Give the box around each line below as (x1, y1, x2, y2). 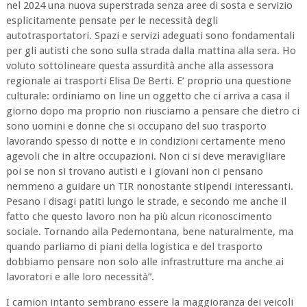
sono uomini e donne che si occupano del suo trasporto (5, 119, 267, 132)
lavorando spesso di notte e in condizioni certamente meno (5, 134, 286, 147)
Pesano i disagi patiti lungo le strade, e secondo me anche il (5, 195, 286, 208)
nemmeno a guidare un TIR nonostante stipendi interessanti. (5, 180, 293, 193)
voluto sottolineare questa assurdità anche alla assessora (5, 59, 273, 72)
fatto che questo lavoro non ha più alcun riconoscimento (5, 210, 272, 223)
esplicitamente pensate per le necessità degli (5, 14, 218, 27)
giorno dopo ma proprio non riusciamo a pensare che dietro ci (5, 104, 299, 117)
